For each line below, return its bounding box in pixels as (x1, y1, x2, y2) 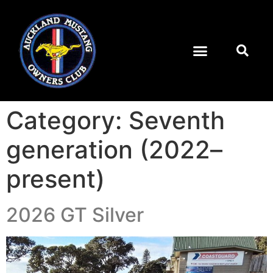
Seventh (129, 105, 225, 136)
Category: (6, 105, 129, 136)
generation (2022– (6, 135, 222, 165)
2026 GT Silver (6, 203, 144, 227)
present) (6, 164, 105, 194)
